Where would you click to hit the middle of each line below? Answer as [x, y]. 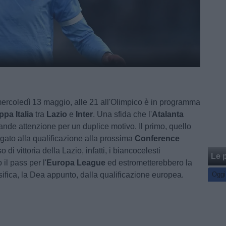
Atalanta [168, 114]
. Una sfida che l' [123, 114]
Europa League [76, 163]
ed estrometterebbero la [149, 163]
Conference [157, 138]
